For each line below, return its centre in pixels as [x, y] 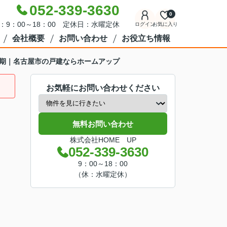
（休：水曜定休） [103, 174]
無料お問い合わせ [103, 124]
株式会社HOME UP [103, 140]
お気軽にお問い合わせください [103, 88]
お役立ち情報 [146, 38]
